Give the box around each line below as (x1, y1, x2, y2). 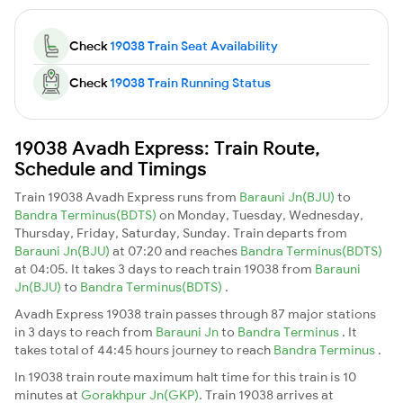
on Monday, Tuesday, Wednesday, (159, 206, 363, 223)
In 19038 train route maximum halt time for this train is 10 (14, 368, 356, 385)
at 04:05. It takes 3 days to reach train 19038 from (14, 260, 315, 277)
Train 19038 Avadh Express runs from (14, 188, 239, 205)
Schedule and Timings (14, 156, 207, 180)
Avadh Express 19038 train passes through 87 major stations (14, 305, 376, 322)
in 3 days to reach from (14, 323, 156, 340)
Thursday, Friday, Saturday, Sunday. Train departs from (14, 224, 347, 241)
